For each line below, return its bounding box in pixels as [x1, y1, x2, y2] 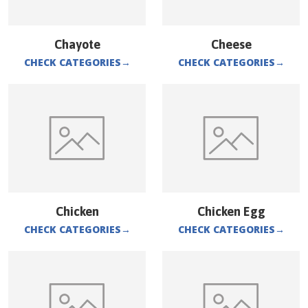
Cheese [210, 37, 252, 52]
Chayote [54, 37, 100, 52]
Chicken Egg [197, 204, 265, 219]
